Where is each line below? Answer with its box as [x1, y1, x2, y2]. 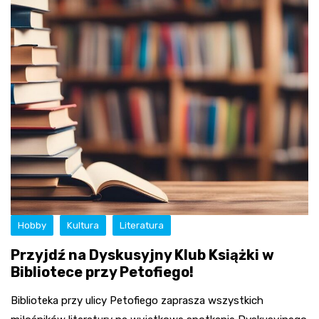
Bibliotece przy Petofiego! [11, 263, 194, 281]
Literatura [120, 219, 164, 231]
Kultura [67, 219, 99, 231]
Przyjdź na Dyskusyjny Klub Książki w [11, 246, 274, 263]
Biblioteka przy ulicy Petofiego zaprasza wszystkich [11, 293, 263, 307]
